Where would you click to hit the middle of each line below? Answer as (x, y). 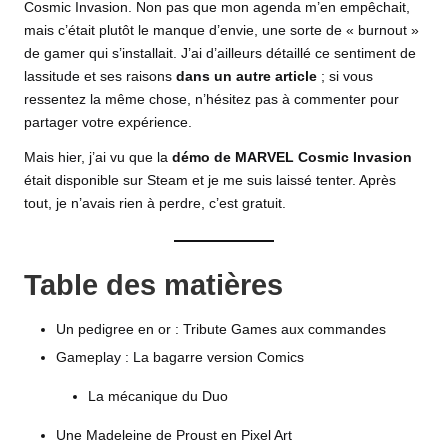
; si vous (345, 76)
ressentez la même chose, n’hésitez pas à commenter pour (211, 99)
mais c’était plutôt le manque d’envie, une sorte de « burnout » (221, 30)
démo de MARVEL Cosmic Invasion (292, 157)
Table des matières (153, 284)
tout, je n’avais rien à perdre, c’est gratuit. (155, 203)
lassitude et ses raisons (100, 76)
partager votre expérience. (108, 122)
